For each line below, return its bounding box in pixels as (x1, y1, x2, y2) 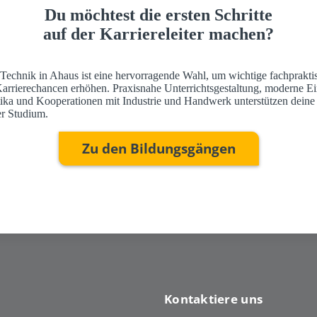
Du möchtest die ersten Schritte (45, 6, 272, 25)
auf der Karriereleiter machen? (43, 25, 274, 44)
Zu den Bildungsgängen (81, 139, 236, 158)
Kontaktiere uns (164, 289, 263, 307)
